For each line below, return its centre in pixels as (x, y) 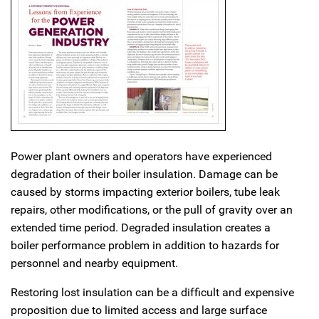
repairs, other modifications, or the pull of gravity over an (152, 210)
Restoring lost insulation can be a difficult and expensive (152, 292)
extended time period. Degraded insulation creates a (141, 228)
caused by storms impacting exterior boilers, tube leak (145, 192)
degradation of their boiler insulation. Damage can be (144, 174)
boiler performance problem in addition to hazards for (145, 245)
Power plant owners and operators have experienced (141, 156)
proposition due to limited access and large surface (139, 310)
